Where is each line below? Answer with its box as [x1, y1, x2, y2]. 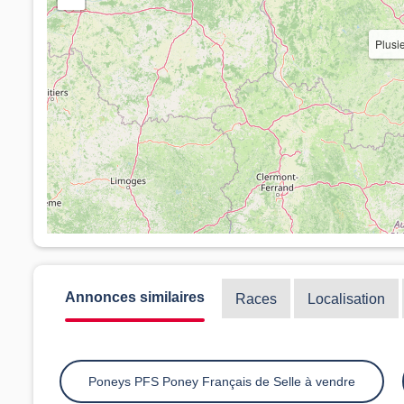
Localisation [308, 290, 385, 307]
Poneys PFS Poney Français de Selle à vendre [87, 373, 355, 389]
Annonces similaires [65, 289, 205, 305]
